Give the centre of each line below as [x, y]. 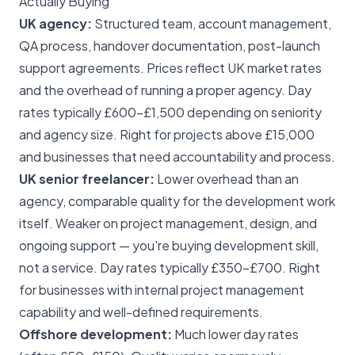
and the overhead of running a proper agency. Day [165, 90]
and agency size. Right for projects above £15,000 [167, 135]
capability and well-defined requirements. [141, 312]
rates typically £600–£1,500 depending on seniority [170, 113]
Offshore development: [95, 334]
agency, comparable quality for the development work [177, 201]
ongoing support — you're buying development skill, [169, 246]
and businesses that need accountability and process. [177, 157]
